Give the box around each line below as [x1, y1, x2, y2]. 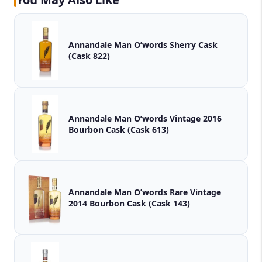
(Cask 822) [68, 50, 110, 62]
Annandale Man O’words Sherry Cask [68, 39, 218, 51]
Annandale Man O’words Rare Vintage [68, 187, 221, 198]
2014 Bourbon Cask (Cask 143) [89, 198, 190, 209]
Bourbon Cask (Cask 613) [68, 124, 169, 136]
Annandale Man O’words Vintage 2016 [68, 113, 222, 125]
